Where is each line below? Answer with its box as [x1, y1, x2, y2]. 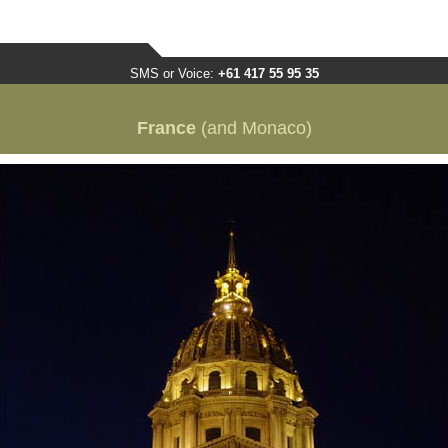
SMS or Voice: [129, 66, 218, 81]
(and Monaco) [195, 118, 312, 138]
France [136, 118, 196, 138]
